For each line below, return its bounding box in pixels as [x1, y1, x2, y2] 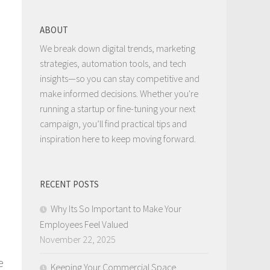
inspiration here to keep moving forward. [40, 132, 196, 145]
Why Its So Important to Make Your [51, 202, 181, 215]
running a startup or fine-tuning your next [40, 102, 195, 115]
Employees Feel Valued [40, 218, 128, 230]
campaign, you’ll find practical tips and [40, 117, 187, 130]
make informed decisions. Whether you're [40, 87, 198, 99]
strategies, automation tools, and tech [40, 57, 186, 69]
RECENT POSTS [40, 178, 99, 190]
